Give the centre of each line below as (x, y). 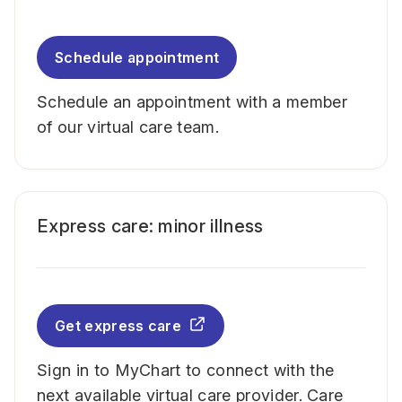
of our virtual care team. (128, 127)
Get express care (118, 326)
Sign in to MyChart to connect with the (186, 370)
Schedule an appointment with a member (192, 102)
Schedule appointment (137, 57)
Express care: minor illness (150, 226)
